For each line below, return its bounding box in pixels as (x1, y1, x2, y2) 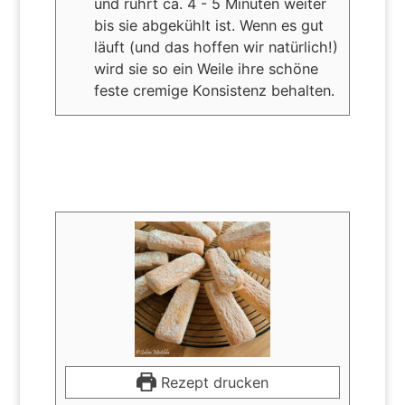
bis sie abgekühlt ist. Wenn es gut (93, 15, 324, 34)
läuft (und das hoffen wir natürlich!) (93, 37, 338, 56)
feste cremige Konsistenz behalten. (93, 80, 334, 99)
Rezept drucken (155, 372, 268, 391)
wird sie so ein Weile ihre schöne (93, 59, 318, 78)
